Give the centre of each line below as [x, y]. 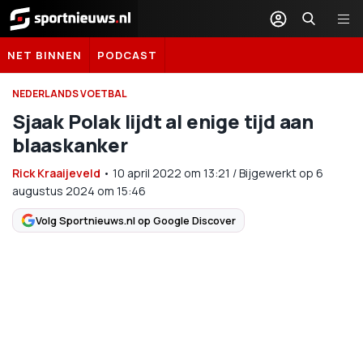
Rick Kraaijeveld [56, 173]
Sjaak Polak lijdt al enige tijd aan [163, 121]
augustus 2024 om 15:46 [79, 191]
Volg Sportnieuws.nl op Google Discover [136, 220]
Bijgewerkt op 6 [281, 173]
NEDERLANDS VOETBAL [70, 94]
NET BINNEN [45, 55]
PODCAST [127, 55]
